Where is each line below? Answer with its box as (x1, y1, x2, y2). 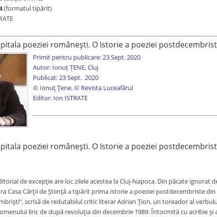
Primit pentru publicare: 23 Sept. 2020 (32, 53, 140, 62)
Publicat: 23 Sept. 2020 (32, 73, 98, 82)
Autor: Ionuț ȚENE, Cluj (32, 63, 98, 72)
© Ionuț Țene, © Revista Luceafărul (32, 83, 133, 92)
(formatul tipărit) (2, 4, 52, 13)
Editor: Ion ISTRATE (32, 93, 88, 102)
